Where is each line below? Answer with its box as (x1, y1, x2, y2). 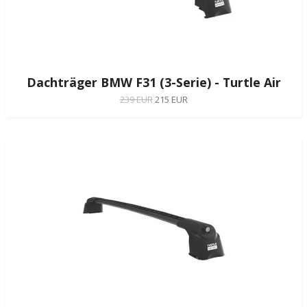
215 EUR (154, 93, 188, 106)
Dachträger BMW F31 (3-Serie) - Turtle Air (26, 73, 281, 90)
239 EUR (119, 93, 153, 106)
